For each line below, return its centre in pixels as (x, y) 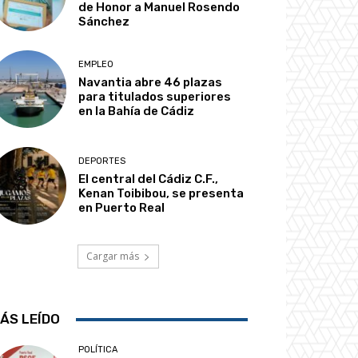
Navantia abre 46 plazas (151, 83)
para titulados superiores (155, 97)
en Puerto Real (122, 208)
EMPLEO (96, 65)
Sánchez (104, 21)
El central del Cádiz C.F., (149, 179)
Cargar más (113, 257)
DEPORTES (102, 161)
